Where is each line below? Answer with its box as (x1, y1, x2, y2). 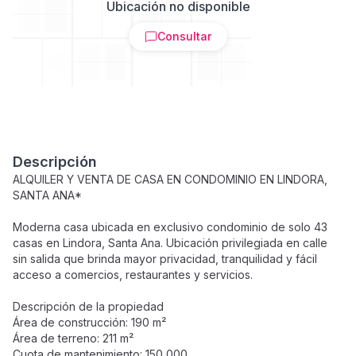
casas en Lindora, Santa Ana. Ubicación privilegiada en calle (13, 236, 327, 250)
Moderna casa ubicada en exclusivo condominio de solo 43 (13, 220, 327, 234)
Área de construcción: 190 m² (13, 315, 166, 329)
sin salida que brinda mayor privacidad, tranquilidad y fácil (13, 252, 317, 265)
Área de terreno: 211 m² (13, 331, 133, 345)
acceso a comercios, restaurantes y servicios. (13, 268, 253, 281)
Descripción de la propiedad (13, 300, 164, 313)
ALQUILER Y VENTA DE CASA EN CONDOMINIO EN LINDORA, (13, 172, 327, 186)
